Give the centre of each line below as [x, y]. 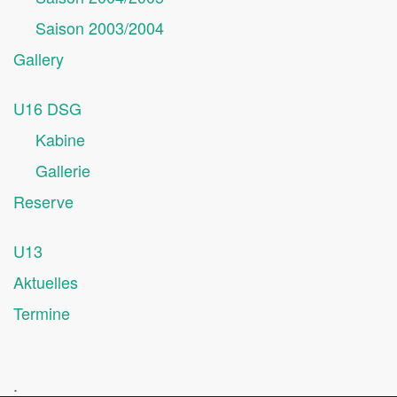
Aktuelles [46, 282]
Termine [42, 313]
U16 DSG [47, 108]
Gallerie [63, 170]
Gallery [39, 58]
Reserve [43, 201]
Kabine [60, 139]
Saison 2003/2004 [100, 27]
